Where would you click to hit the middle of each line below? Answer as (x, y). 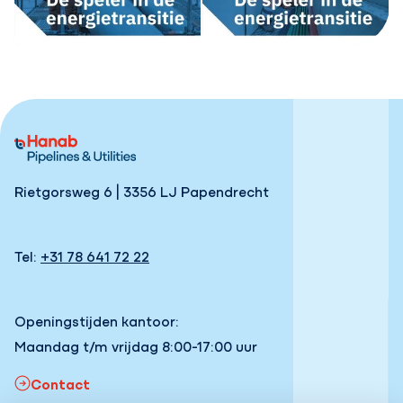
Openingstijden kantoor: (97, 320)
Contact (61, 383)
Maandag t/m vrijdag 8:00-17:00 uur (136, 345)
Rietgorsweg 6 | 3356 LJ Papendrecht (142, 190)
